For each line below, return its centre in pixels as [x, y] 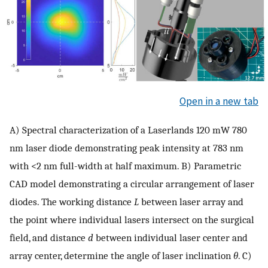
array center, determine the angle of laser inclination [121, 255]
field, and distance [49, 237]
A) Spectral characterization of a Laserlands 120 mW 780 [128, 130]
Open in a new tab [219, 101]
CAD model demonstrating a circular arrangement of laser [132, 183]
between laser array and [191, 201]
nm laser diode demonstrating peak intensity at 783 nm [127, 147]
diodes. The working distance [72, 201]
